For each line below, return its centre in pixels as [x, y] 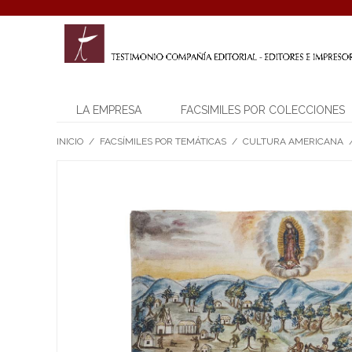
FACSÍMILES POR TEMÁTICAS [163, 141]
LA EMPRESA [109, 110]
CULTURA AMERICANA [293, 141]
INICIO [70, 141]
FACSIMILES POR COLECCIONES [263, 110]
